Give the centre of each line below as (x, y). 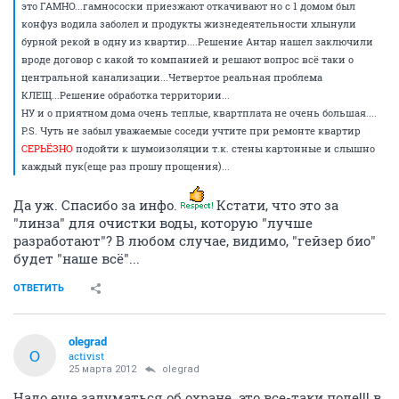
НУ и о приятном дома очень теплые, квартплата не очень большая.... (199, 113)
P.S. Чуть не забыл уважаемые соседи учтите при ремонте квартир (191, 130)
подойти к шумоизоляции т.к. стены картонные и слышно (224, 148)
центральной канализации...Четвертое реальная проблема (172, 77)
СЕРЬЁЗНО (47, 148)
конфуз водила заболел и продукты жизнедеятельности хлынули (189, 24)
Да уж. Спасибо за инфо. (97, 205)
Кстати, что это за (276, 205)
